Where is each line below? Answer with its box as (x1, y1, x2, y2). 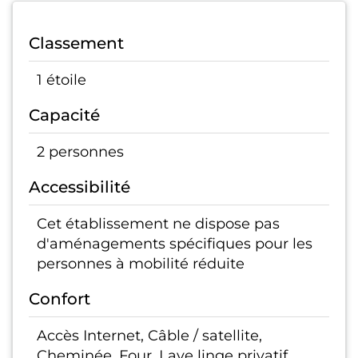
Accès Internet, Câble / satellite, (37, 327, 262, 344)
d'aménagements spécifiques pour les (37, 235, 312, 253)
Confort (29, 289, 90, 309)
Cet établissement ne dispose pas (37, 215, 280, 233)
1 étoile (37, 71, 86, 89)
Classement (29, 34, 124, 54)
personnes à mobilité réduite (37, 255, 245, 272)
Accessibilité (29, 177, 130, 197)
